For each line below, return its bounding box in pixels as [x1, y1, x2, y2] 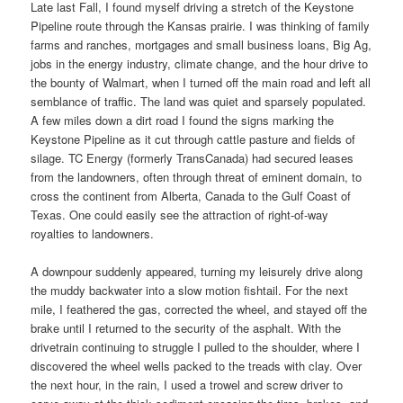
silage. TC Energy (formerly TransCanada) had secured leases [31, 148, 354, 166]
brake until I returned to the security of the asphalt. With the [31, 318, 342, 336]
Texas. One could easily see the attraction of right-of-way [31, 205, 329, 223]
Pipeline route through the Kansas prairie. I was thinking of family [31, 16, 371, 34]
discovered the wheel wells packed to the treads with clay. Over [31, 356, 363, 374]
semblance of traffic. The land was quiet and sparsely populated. [31, 92, 367, 110]
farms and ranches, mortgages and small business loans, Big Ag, [31, 35, 372, 53]
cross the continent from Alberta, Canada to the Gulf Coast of [31, 186, 352, 204]
